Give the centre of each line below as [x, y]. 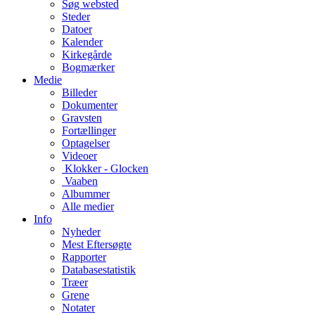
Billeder [79, 92]
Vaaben [81, 181]
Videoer [79, 155]
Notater [78, 307]
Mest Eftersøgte [97, 244]
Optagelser [86, 143]
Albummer [86, 193]
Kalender [82, 41]
